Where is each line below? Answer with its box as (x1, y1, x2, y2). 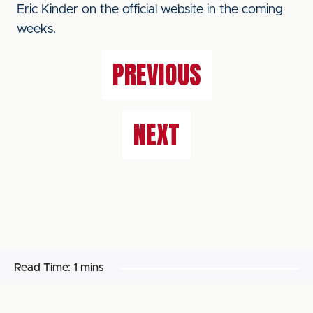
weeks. (17, 23, 56, 36)
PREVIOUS (112, 56, 201, 94)
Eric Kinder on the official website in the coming (17, 3, 283, 16)
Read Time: (14, 262, 71, 273)
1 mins (73, 262, 104, 273)
